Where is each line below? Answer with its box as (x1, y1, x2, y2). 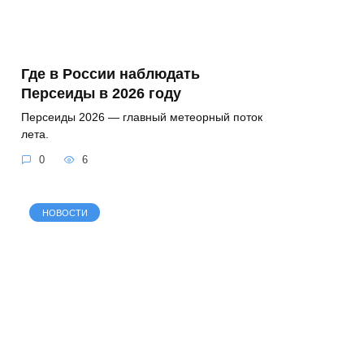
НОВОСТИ (41, 207, 88, 218)
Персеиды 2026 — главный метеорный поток (21, 110, 262, 123)
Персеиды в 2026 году (21, 84, 181, 102)
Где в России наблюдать (21, 65, 200, 82)
